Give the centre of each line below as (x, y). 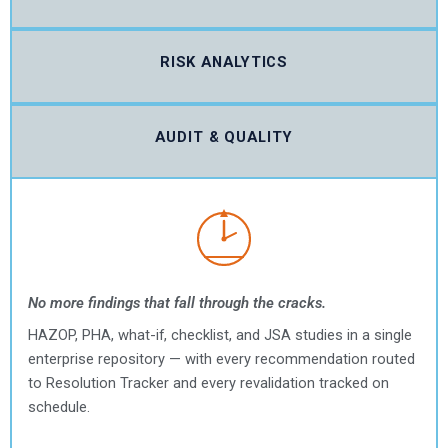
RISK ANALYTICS (224, 62)
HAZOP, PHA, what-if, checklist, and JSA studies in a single (220, 335)
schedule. (59, 407)
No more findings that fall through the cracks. (177, 303)
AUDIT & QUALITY (224, 137)
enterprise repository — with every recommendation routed (221, 359)
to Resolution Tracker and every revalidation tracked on (208, 383)
